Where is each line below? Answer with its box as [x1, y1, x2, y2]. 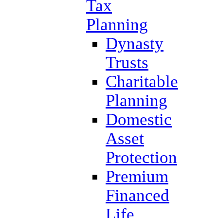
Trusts [106, 53, 148, 72]
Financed [106, 185, 169, 204]
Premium [106, 166, 168, 185]
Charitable [106, 72, 178, 91]
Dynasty [106, 34, 163, 53]
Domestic [106, 109, 172, 128]
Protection [106, 147, 177, 166]
